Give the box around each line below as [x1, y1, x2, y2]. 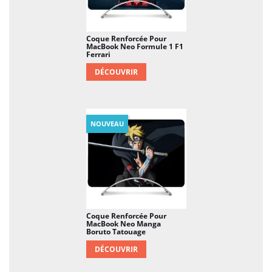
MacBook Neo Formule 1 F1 [86, 41, 183, 52]
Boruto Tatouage [86, 226, 146, 237]
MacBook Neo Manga [86, 218, 161, 229]
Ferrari [86, 49, 110, 59]
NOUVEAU [90, 118, 124, 128]
